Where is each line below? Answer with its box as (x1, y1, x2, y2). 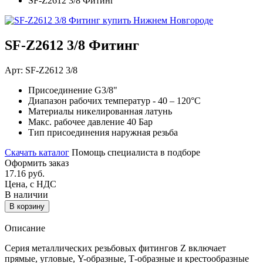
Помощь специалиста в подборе (72, 147, 200, 157)
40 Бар (127, 116, 153, 127)
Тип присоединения (28, 127, 112, 137)
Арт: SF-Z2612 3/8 (5, 65, 77, 75)
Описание (5, 222, 45, 233)
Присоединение (28, 85, 95, 95)
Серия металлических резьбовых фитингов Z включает (5, 242, 226, 253)
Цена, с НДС (5, 178, 56, 189)
